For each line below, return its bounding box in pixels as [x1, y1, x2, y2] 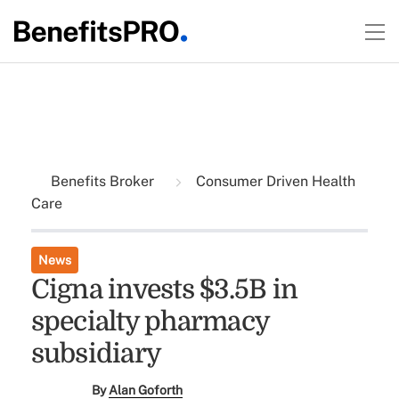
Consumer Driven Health [191, 173, 355, 190]
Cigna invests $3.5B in [30, 274, 298, 305]
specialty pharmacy [30, 306, 270, 337]
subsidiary [30, 338, 162, 369]
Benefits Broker [50, 173, 158, 190]
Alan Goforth [109, 383, 183, 397]
